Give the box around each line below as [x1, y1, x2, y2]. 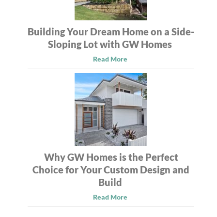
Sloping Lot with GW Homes [48, 38, 174, 50]
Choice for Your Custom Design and [32, 163, 189, 175]
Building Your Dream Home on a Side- [28, 25, 194, 37]
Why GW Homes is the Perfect [44, 151, 178, 163]
